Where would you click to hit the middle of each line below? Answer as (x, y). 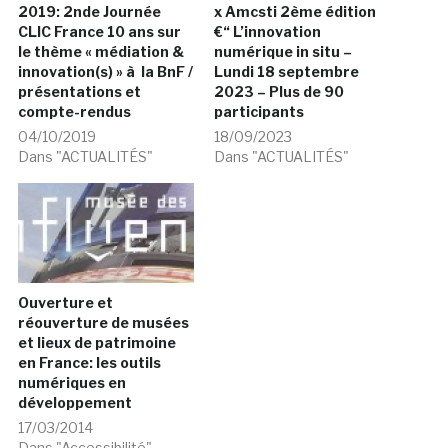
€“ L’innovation (267, 31)
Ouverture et (65, 303)
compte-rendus (74, 111)
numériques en (71, 383)
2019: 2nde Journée (89, 11)
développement (74, 403)
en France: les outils (89, 363)
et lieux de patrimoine (96, 343)
